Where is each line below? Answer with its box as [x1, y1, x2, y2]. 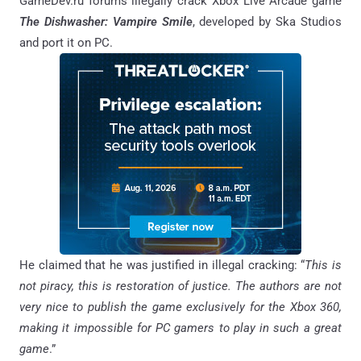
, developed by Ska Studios [192, 15, 342, 30]
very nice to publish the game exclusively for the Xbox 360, [19, 300, 342, 315]
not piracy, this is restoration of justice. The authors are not [19, 279, 342, 294]
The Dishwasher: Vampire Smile [19, 15, 193, 30]
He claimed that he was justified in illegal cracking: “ [19, 258, 305, 273]
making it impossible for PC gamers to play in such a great [19, 321, 342, 336]
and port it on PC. [19, 35, 113, 51]
